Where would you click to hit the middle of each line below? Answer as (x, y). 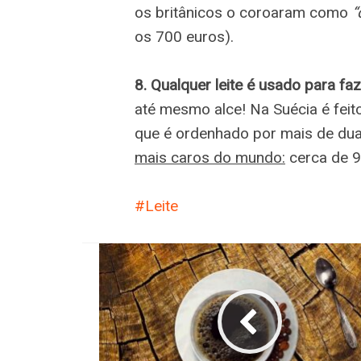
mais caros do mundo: (210, 158)
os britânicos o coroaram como (243, 12)
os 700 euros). (184, 37)
